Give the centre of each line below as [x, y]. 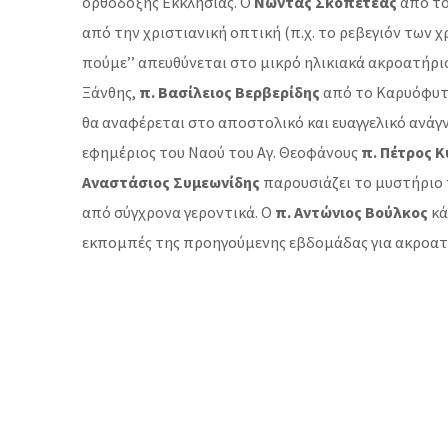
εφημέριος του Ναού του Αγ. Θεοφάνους [221, 152]
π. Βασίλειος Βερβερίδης [229, 92]
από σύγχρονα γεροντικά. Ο [178, 212]
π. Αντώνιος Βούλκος [351, 212]
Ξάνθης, [110, 92]
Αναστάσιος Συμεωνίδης [171, 182]
